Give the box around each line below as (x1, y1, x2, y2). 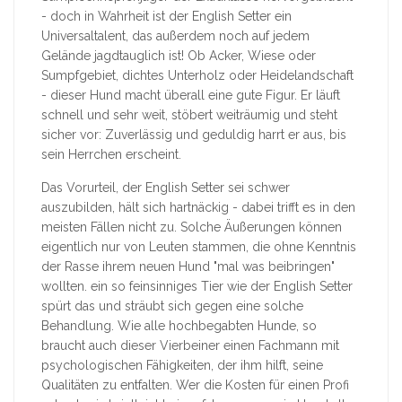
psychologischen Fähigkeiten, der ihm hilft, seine (41, 358, 323, 373)
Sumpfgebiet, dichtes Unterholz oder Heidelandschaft (41, 68, 354, 83)
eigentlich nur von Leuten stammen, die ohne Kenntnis (41, 240, 356, 255)
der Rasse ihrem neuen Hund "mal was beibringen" (41, 259, 335, 275)
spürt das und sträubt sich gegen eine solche (41, 299, 303, 314)
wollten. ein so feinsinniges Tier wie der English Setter (41, 279, 353, 294)
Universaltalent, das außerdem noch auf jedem (41, 29, 310, 44)
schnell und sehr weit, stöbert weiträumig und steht (41, 108, 337, 123)
